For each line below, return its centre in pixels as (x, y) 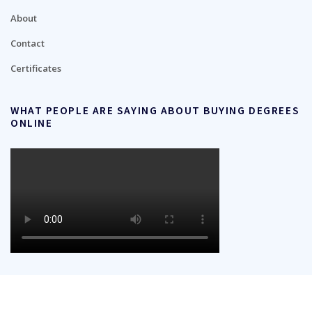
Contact (28, 44)
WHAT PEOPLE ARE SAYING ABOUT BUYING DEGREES (155, 110)
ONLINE (32, 123)
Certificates (36, 69)
